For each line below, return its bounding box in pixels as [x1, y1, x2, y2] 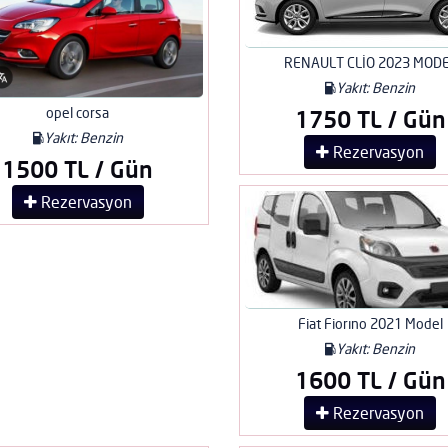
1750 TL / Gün [294, 104, 446, 133]
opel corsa [46, 104, 110, 122]
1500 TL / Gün [2, 155, 154, 184]
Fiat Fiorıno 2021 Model [297, 314, 443, 332]
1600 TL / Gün [294, 365, 446, 394]
